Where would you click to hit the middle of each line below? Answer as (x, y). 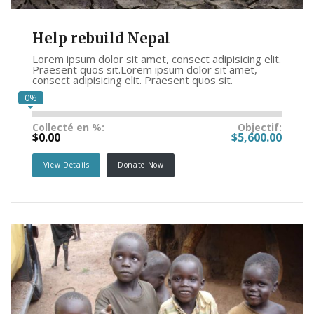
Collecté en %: (68, 128)
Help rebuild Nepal (101, 39)
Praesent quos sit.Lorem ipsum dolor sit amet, (145, 70)
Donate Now (141, 165)
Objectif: (260, 128)
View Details (66, 165)
